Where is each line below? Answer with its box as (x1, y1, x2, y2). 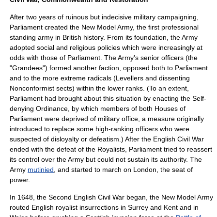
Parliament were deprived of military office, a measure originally (10, 115, 204, 123)
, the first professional (133, 23, 199, 31)
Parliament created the (10, 23, 81, 31)
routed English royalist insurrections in (10, 203, 128, 211)
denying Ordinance (10, 105, 68, 112)
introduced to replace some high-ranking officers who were (10, 125, 189, 133)
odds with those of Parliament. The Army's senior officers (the (10, 54, 198, 62)
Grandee (12, 64, 39, 72)
